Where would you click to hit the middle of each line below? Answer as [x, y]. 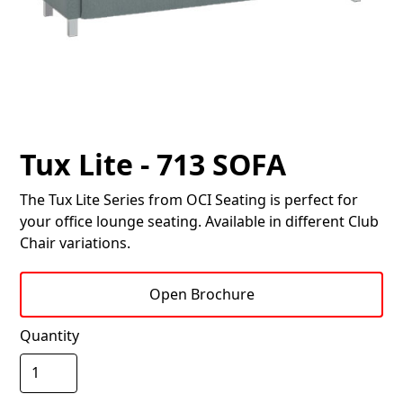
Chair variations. [76, 242]
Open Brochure [201, 294]
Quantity [50, 335]
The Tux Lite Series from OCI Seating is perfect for [189, 199]
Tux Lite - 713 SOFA [153, 164]
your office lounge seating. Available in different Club [200, 221]
